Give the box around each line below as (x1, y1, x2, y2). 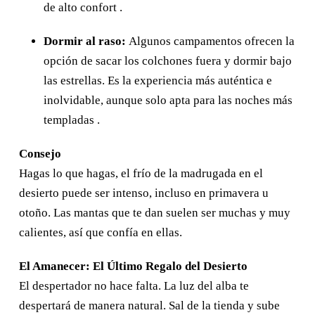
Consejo (19, 146, 61, 160)
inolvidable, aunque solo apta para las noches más (44, 93, 292, 107)
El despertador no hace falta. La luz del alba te (19, 278, 249, 292)
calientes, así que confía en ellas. (19, 225, 182, 239)
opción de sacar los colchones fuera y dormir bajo (44, 53, 292, 67)
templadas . (44, 112, 100, 127)
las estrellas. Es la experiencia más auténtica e (44, 73, 272, 87)
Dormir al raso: (44, 34, 126, 48)
